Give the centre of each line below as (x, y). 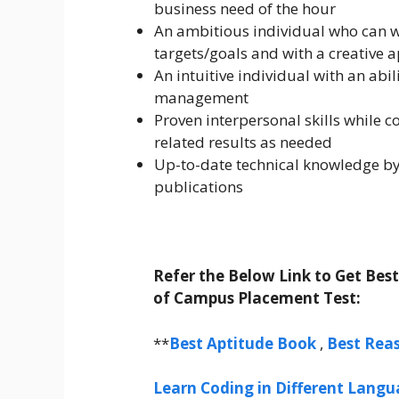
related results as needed (243, 142)
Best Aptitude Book (243, 343)
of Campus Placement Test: (257, 298)
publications (199, 186)
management (201, 97)
